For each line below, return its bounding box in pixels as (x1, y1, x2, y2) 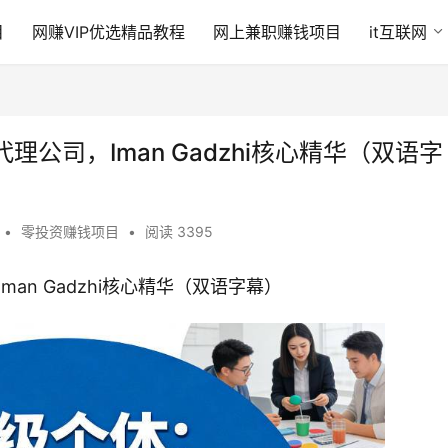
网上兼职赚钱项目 (212, 22, 341, 42)
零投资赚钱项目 (21, 223, 119, 241)
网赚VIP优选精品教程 (31, 22, 185, 42)
